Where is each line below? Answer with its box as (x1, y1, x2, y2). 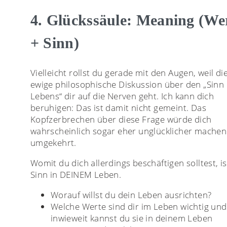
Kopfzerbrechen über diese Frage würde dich (30, 113, 212, 125)
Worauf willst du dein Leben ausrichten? (50, 188, 212, 201)
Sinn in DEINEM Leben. (30, 168, 122, 180)
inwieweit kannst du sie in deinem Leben (50, 212, 213, 224)
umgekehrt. (30, 136, 77, 148)
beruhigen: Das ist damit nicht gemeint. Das (30, 101, 207, 113)
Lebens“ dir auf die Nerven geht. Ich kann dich (30, 90, 214, 102)
